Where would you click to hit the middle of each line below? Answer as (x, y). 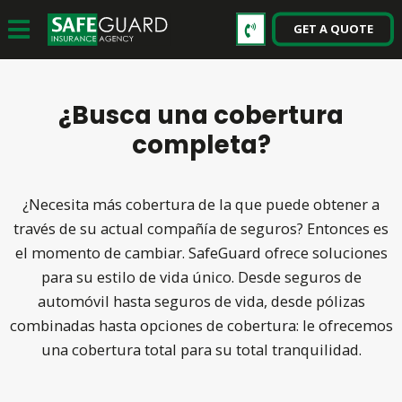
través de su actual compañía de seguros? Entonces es (201, 229)
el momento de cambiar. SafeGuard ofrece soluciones (201, 253)
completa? (201, 144)
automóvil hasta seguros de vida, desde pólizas (201, 301)
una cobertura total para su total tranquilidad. (201, 350)
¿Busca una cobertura (201, 115)
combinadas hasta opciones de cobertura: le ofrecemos (201, 326)
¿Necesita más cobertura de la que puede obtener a (201, 205)
